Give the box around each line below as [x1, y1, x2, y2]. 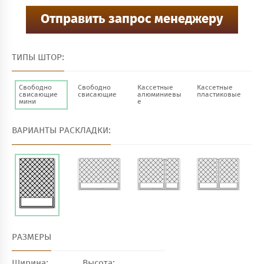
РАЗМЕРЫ [12, 232, 51, 242]
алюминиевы [137, 91, 181, 99]
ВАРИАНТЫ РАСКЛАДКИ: [12, 126, 111, 136]
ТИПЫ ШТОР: [12, 53, 64, 62]
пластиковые [197, 91, 241, 99]
